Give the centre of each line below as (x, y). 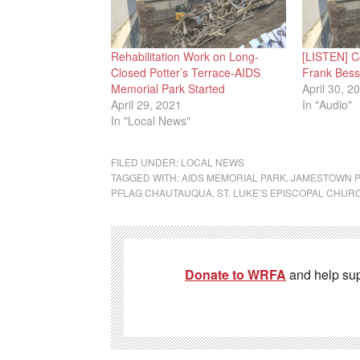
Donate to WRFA (235, 275)
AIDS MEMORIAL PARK (234, 178)
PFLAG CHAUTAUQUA (162, 193)
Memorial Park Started (168, 89)
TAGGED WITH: (146, 178)
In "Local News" (151, 121)
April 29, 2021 (146, 105)
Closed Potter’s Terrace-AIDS (186, 73)
